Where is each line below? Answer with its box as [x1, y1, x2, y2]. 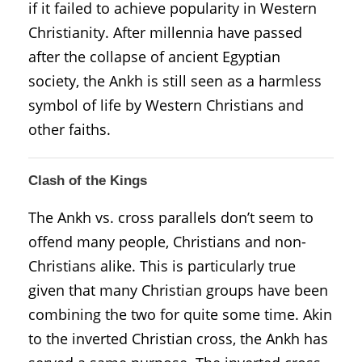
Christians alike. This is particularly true [28, 255, 296, 276]
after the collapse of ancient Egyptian [28, 46, 280, 66]
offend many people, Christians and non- [28, 231, 306, 251]
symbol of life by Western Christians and [28, 95, 304, 115]
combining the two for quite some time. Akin [28, 304, 332, 324]
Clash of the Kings [28, 172, 147, 188]
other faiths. [28, 119, 111, 139]
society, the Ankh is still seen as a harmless [28, 70, 322, 90]
